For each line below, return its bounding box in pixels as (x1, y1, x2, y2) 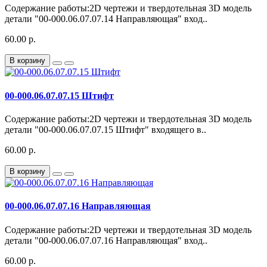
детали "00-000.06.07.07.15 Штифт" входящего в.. (5, 125, 206, 135)
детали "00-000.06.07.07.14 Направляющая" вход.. (5, 14, 207, 24)
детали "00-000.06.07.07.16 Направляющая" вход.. (5, 235, 207, 246)
